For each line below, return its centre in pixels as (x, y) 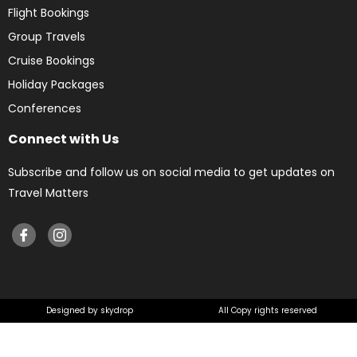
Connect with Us (63, 139)
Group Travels (47, 36)
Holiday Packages (56, 84)
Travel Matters (48, 192)
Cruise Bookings (51, 60)
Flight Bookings (49, 12)
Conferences (45, 108)
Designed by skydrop (89, 310)
